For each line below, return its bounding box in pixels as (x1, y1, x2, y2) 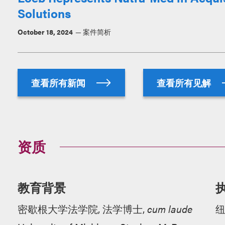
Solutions (17, 5, 71, 22)
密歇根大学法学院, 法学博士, (17, 201, 147, 216)
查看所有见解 (156, 76, 213, 89)
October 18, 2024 (17, 27, 73, 37)
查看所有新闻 (31, 76, 87, 89)
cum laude (147, 201, 192, 216)
